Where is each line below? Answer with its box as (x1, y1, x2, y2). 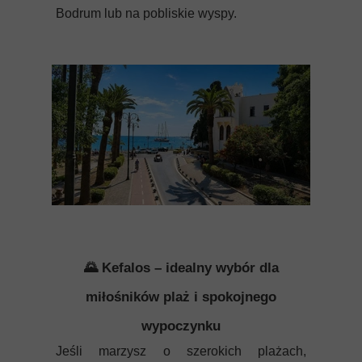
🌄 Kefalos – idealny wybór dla (83, 260, 279, 276)
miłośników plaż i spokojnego (86, 289, 276, 305)
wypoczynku (141, 318, 221, 334)
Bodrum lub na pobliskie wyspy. (56, 6, 237, 20)
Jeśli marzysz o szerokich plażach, (56, 344, 306, 358)
